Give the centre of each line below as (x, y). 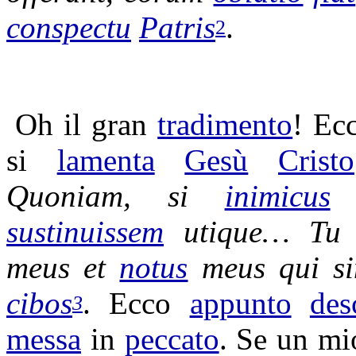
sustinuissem (85, 232)
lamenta (106, 160)
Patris (177, 27)
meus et (63, 267)
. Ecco (136, 303)
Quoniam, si (116, 196)
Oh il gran (87, 124)
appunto (240, 303)
